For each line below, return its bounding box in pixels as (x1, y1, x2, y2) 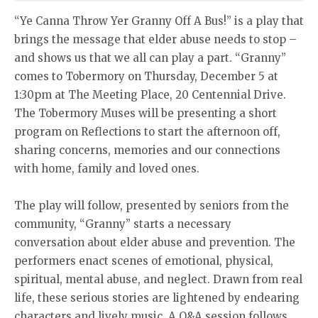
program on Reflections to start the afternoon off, (14, 125, 280, 139)
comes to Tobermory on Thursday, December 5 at (14, 70, 278, 84)
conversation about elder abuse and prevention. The (14, 236, 295, 250)
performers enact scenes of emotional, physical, (14, 254, 273, 268)
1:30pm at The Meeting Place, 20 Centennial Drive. (14, 88, 286, 102)
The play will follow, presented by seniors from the (14, 199, 289, 213)
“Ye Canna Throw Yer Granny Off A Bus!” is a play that (14, 14, 304, 28)
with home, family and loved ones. (14, 162, 199, 176)
